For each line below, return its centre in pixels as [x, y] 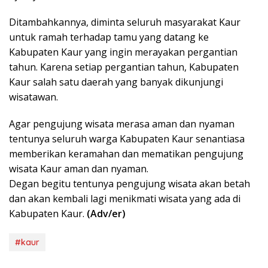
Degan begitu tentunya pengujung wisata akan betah [130, 183]
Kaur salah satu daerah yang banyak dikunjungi [116, 82]
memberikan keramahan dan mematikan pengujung [126, 153]
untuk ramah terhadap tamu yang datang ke [109, 37]
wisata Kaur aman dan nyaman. [79, 168]
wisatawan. [33, 97]
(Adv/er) [106, 213]
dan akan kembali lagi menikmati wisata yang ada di [125, 198]
